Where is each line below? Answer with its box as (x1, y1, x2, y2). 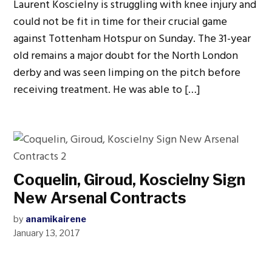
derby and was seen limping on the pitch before (13, 64, 241, 81)
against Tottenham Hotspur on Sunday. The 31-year (13, 30, 251, 47)
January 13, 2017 (13, 228, 81, 239)
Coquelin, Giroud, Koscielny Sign (13, 171, 246, 189)
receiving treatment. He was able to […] (13, 81, 201, 98)
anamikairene (25, 214, 87, 225)
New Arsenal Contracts (13, 189, 187, 207)
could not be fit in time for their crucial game (13, 13, 228, 30)
